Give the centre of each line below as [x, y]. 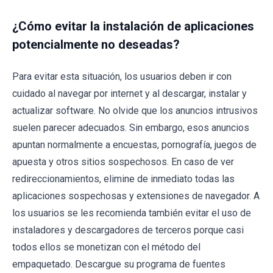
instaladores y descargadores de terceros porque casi [128, 230]
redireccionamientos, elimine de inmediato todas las [123, 179]
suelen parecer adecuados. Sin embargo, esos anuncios [131, 127]
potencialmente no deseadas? [96, 44]
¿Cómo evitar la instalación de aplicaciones [133, 26]
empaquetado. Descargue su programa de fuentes [119, 264]
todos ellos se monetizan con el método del [106, 247]
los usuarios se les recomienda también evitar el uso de [132, 213]
